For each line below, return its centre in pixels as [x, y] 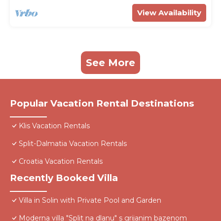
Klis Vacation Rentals [54, 126]
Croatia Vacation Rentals [61, 162]
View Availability [169, 13]
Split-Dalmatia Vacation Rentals [73, 144]
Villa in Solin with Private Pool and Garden [90, 201]
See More [110, 63]
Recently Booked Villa [64, 178]
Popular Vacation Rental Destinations [102, 104]
